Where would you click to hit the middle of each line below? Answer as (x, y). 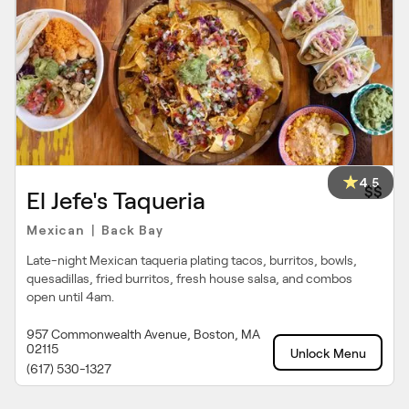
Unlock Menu (328, 353)
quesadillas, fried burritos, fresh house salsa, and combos (189, 278)
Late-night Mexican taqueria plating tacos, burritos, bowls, (192, 260)
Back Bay (132, 229)
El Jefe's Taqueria (116, 201)
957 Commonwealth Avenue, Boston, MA (143, 334)
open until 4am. (70, 297)
